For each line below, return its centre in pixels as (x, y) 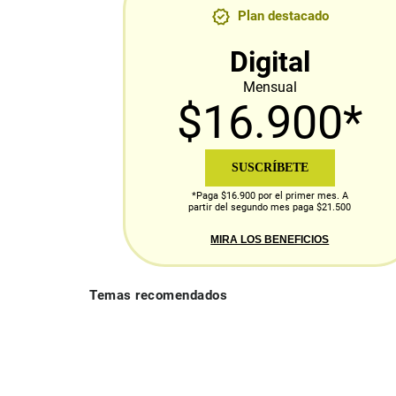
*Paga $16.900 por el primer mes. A (270, 196)
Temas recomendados (159, 296)
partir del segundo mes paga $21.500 (270, 208)
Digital (270, 62)
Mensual (270, 88)
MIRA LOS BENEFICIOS (270, 240)
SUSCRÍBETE (270, 168)
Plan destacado (283, 16)
